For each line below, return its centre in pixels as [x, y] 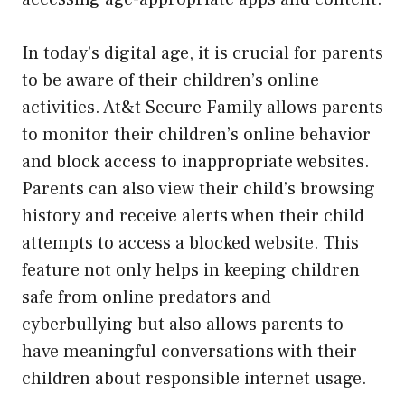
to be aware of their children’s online [170, 80]
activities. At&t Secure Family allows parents [202, 107]
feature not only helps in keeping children [191, 270]
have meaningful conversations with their [189, 351]
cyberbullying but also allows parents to [183, 324]
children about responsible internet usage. [194, 378]
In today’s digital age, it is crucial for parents [202, 53]
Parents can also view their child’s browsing [198, 188]
